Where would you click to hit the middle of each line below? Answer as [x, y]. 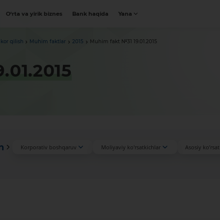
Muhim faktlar [48, 42]
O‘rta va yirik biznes [34, 14]
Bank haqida [91, 14]
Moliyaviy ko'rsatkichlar [131, 147]
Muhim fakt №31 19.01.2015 [123, 42]
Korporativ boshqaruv [48, 147]
